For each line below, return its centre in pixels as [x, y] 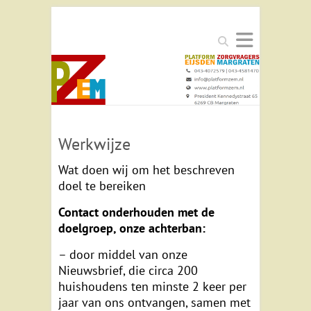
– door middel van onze [123, 255]
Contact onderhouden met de [136, 212]
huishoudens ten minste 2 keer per [152, 287]
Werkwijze [94, 144]
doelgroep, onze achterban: [132, 228]
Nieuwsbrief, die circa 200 [128, 271]
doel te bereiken [102, 186]
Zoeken [233, 39]
